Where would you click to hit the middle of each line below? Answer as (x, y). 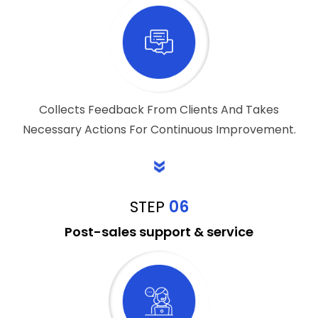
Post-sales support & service (159, 232)
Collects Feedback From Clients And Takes (159, 110)
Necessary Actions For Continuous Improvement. (159, 130)
